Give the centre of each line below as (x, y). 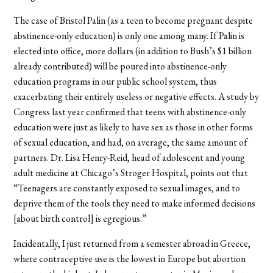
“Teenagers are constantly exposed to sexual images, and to (127, 188)
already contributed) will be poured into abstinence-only (120, 66)
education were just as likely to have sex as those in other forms (133, 127)
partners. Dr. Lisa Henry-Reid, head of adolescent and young (129, 157)
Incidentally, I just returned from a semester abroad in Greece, (132, 243)
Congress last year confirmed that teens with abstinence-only (130, 112)
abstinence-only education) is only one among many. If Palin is (129, 35)
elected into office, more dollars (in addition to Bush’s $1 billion (133, 51)
